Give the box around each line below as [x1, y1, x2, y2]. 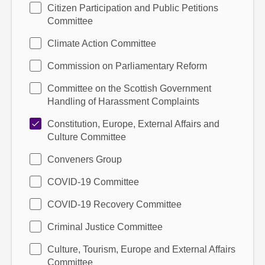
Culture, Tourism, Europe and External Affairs [47, 244, 235, 254]
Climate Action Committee [47, 38, 156, 49]
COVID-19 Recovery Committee [47, 199, 182, 209]
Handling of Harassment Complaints [47, 96, 199, 106]
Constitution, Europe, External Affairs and [47, 119, 219, 129]
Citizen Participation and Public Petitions [47, 3, 218, 13]
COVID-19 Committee [47, 177, 139, 187]
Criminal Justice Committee [47, 222, 163, 232]
